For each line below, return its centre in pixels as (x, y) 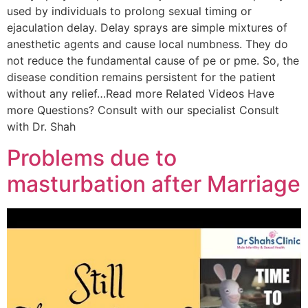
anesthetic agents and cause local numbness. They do (147, 44)
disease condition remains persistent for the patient (141, 77)
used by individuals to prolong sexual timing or (129, 11)
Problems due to (92, 157)
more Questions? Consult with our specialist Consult (143, 110)
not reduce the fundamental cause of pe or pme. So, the (153, 61)
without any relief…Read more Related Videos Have (141, 94)
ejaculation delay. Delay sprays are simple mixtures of (147, 28)
